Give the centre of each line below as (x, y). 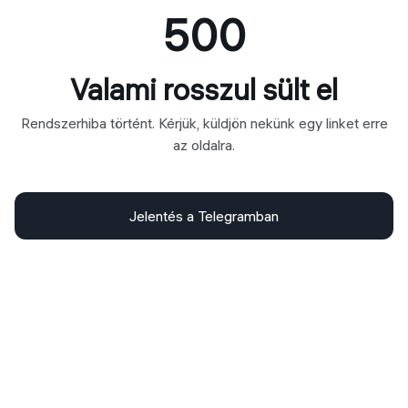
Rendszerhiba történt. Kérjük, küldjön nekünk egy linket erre (204, 122)
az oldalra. (204, 144)
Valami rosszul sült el (204, 89)
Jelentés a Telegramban (204, 215)
